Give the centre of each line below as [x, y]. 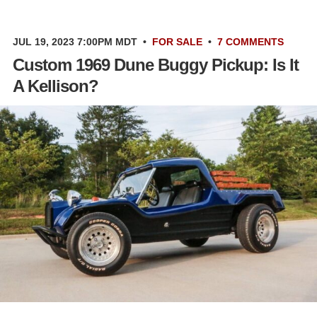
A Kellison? [56, 86]
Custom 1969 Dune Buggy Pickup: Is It [156, 65]
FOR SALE [177, 42]
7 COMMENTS [250, 42]
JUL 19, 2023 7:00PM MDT [75, 42]
